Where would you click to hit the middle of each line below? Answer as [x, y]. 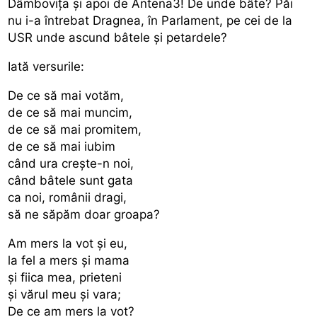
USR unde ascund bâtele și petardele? [118, 37]
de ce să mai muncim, [70, 112]
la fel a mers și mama [69, 260]
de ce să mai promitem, [75, 129]
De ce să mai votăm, [66, 95]
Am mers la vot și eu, [68, 243]
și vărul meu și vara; [65, 294]
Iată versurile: [46, 66]
